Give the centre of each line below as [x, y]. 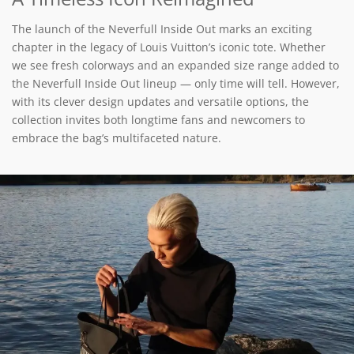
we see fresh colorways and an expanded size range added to [175, 65]
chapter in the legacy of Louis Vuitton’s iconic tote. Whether [169, 47]
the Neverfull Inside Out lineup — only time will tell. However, [176, 83]
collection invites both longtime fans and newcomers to [158, 119]
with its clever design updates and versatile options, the [160, 101]
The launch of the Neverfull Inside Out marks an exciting [162, 28]
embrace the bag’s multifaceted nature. [117, 137]
